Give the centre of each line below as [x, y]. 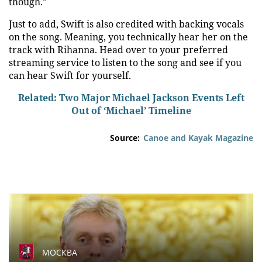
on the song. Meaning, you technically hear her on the [128, 37]
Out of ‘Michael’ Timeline [131, 111]
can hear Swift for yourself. [70, 75]
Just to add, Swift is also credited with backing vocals [126, 24]
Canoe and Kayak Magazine [198, 138]
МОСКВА [60, 252]
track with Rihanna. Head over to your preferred [118, 50]
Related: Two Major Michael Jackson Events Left [131, 98]
